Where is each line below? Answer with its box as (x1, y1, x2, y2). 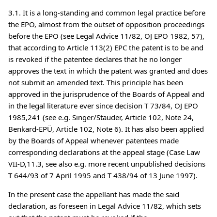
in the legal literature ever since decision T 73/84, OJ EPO (8, 100, 198, 110)
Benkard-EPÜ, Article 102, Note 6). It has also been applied (8, 124, 204, 134)
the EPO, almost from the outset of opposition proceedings (8, 19, 204, 29)
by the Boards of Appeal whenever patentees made (8, 135, 179, 145)
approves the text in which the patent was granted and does (8, 65, 208, 76)
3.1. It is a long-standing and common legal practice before (8, 7, 205, 17)
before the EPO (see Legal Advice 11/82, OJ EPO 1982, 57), (8, 31, 204, 41)
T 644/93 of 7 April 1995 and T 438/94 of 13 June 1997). (8, 170, 198, 180)
